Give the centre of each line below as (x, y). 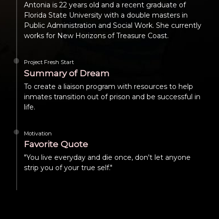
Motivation (38, 133)
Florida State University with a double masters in (106, 15)
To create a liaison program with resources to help (108, 86)
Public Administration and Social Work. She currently (112, 26)
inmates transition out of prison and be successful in (112, 97)
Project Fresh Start (49, 62)
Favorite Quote (56, 144)
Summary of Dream (66, 73)
